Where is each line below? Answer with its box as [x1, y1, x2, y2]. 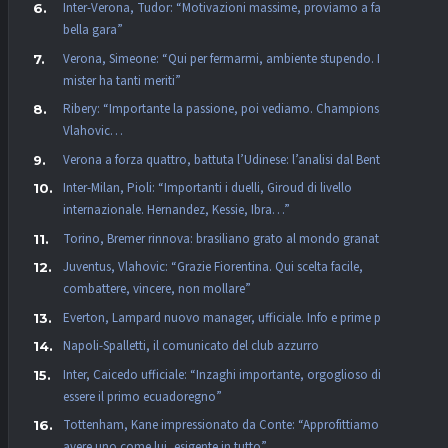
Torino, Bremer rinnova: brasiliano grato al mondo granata [63, 229, 386, 248]
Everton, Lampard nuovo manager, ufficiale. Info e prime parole [63, 308, 409, 327]
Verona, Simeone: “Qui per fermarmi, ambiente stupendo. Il [63, 49, 383, 68]
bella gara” [63, 21, 123, 40]
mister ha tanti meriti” [63, 71, 181, 90]
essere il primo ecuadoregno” [63, 387, 222, 406]
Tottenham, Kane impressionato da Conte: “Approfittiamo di [63, 416, 392, 435]
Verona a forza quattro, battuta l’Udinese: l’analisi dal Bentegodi [63, 150, 411, 169]
